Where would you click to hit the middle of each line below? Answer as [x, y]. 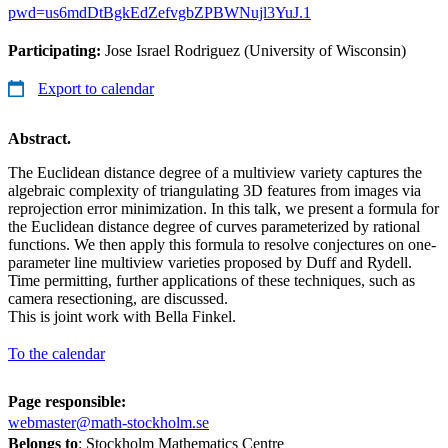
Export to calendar [96, 88]
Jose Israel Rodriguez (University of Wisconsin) [255, 50]
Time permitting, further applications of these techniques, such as [211, 280]
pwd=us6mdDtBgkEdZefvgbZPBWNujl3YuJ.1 [159, 12]
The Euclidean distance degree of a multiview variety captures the [215, 172]
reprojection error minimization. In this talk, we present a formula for [223, 208]
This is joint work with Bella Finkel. [122, 316]
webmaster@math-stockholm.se [108, 422]
